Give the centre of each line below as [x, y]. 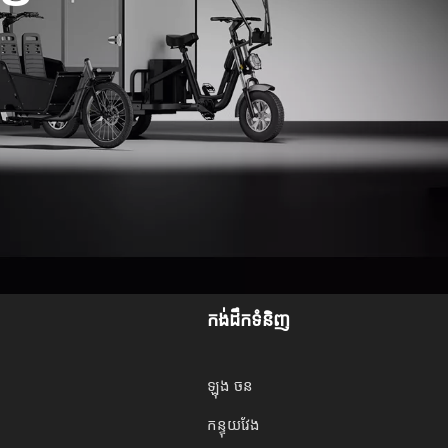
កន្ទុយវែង [234, 423]
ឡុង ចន [230, 384]
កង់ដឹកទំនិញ [249, 319]
